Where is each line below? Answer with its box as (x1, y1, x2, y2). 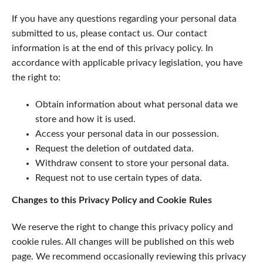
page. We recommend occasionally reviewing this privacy (12, 251, 246, 261)
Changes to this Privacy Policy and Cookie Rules (12, 195, 212, 205)
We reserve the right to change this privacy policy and (12, 222, 233, 232)
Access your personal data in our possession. (35, 129, 219, 139)
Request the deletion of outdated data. (35, 144, 194, 154)
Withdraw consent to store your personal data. (35, 159, 229, 168)
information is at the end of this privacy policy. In (12, 43, 213, 53)
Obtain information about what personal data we (35, 100, 238, 110)
